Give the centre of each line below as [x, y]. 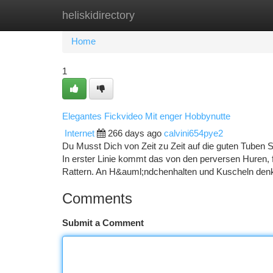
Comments [97, 198]
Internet [80, 133]
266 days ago [135, 133]
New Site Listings [158, 15]
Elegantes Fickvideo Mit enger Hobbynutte [146, 116]
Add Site [227, 15]
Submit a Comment [103, 223]
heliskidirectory [98, 15]
